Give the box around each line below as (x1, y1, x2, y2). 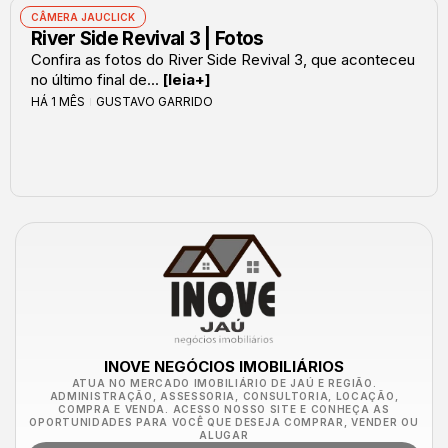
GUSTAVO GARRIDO (96, 93, 213, 109)
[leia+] (163, 69, 211, 89)
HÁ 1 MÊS (31, 93, 85, 109)
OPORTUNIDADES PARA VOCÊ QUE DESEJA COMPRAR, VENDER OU (29, 415, 419, 428)
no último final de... (31, 69, 163, 89)
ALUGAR (199, 428, 249, 441)
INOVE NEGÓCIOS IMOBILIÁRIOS (104, 356, 344, 376)
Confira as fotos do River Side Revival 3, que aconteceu (31, 49, 415, 69)
